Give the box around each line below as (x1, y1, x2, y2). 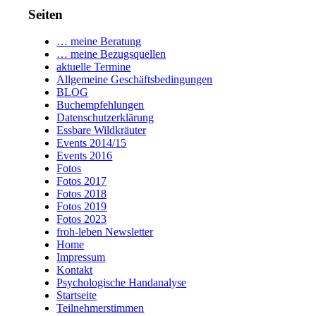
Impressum (56, 251, 106, 264)
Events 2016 (56, 150, 113, 162)
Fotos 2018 (56, 188, 107, 200)
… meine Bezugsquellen (56, 48, 166, 61)
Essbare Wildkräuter (56, 124, 147, 137)
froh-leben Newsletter (56, 226, 154, 238)
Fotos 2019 (56, 200, 107, 213)
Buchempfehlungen (56, 99, 145, 111)
